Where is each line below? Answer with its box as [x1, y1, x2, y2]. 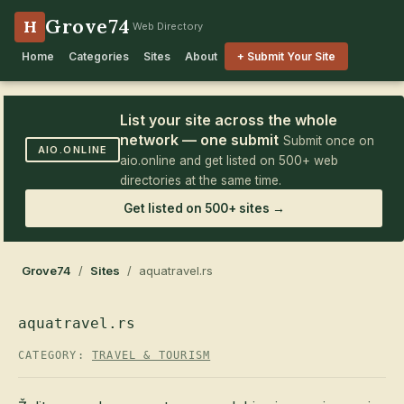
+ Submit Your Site [237, 50, 335, 63]
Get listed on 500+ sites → [123, 201, 285, 216]
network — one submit [120, 131, 280, 149]
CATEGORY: [18, 349, 92, 362]
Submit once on [283, 133, 375, 148]
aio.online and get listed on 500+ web [120, 153, 339, 168]
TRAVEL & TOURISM [92, 349, 211, 362]
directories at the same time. [120, 173, 282, 188]
